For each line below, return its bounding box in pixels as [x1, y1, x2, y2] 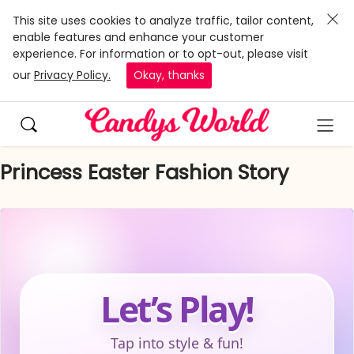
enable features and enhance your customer [13, 29, 264, 45]
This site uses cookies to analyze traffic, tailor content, [13, 13, 314, 28]
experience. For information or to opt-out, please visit [13, 46, 308, 62]
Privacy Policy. [34, 67, 111, 83]
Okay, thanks [134, 67, 205, 83]
